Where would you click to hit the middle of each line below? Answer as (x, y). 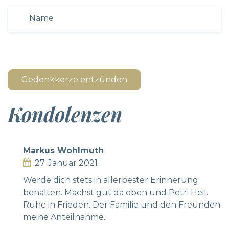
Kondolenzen (65, 114)
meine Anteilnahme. (64, 217)
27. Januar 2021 (66, 163)
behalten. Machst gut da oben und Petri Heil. (116, 193)
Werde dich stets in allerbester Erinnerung (111, 180)
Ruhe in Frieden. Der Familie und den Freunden (122, 205)
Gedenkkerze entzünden (74, 80)
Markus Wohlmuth (63, 151)
